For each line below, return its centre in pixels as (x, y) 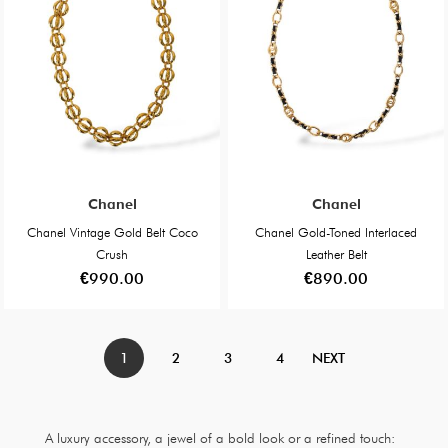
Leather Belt (336, 253)
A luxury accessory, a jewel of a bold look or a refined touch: (219, 437)
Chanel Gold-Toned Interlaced (336, 231)
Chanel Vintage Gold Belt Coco (112, 231)
